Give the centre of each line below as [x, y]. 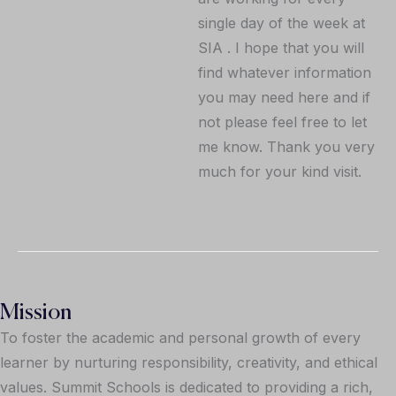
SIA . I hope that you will [281, 48]
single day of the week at [282, 23]
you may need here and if [284, 97]
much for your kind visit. [280, 171]
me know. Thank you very [286, 147]
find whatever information [285, 72]
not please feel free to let [282, 122]
